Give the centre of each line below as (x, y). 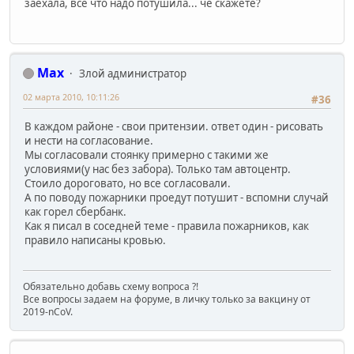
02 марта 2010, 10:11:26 (71, 96)
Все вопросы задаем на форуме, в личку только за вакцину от (167, 299)
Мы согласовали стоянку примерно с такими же (147, 154)
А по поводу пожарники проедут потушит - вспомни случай (177, 197)
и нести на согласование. (89, 140)
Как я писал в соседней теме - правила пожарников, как (167, 226)
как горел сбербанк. (75, 211)
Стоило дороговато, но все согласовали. (128, 183)
